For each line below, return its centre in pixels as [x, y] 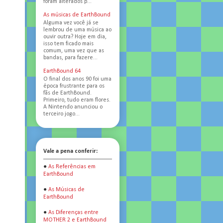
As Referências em [72, 167]
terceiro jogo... [61, 114]
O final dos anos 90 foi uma [77, 79]
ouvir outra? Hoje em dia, [75, 37]
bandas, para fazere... [70, 57]
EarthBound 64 [62, 71]
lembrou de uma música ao [77, 30]
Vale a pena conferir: [70, 151]
